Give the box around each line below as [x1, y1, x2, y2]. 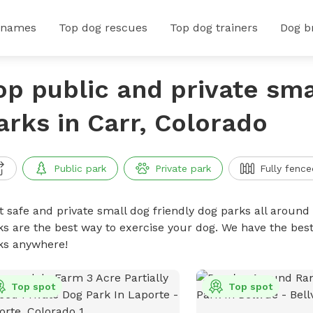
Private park [154, 163, 211, 174]
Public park [53, 163, 106, 174]
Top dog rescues [59, 21, 147, 34]
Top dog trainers [170, 21, 258, 34]
